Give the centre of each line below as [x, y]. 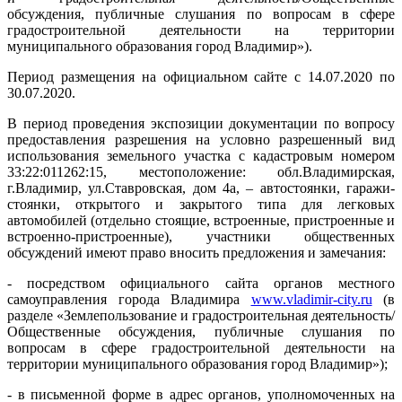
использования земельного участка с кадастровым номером [201, 155]
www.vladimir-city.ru [311, 299]
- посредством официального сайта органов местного [201, 283]
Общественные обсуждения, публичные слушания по [201, 331]
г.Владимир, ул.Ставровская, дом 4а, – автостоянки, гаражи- [201, 188]
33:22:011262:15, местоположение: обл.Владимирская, [201, 171]
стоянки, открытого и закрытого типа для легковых [201, 204]
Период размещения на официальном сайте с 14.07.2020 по [201, 76]
